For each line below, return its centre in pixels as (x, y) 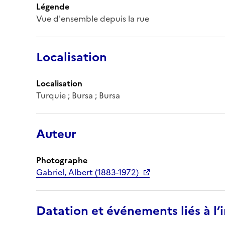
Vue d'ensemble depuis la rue (93, 18)
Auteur (56, 134)
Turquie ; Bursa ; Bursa (78, 95)
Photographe (62, 160)
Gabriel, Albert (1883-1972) (87, 172)
